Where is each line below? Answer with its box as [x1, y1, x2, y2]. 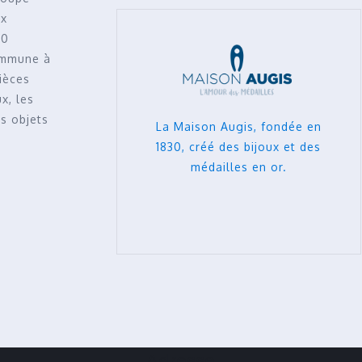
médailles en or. [190, 159, 287, 174]
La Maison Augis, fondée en [155, 119, 322, 133]
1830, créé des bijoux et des [156, 139, 322, 154]
